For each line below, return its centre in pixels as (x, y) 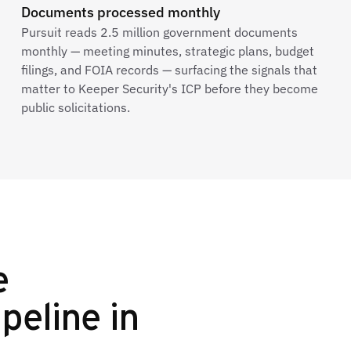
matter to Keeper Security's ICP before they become (169, 89)
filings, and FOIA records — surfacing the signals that (169, 70)
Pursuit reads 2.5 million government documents (159, 32)
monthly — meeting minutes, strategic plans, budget (167, 51)
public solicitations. (75, 107)
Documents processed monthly (120, 12)
